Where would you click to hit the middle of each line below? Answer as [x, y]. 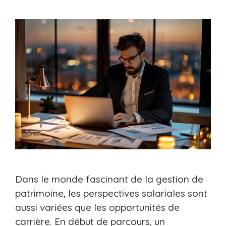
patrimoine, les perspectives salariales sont [111, 193]
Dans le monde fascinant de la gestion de [109, 179]
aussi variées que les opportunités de [97, 208]
